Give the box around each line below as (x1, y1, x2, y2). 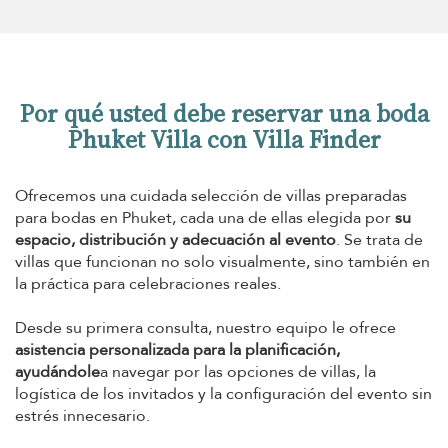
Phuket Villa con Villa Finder (67, 360, 381, 394)
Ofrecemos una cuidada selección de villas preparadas (15, 422, 407, 445)
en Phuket (39, 170, 123, 196)
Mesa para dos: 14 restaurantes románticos (39, 151, 404, 177)
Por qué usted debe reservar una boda (19, 334, 429, 368)
